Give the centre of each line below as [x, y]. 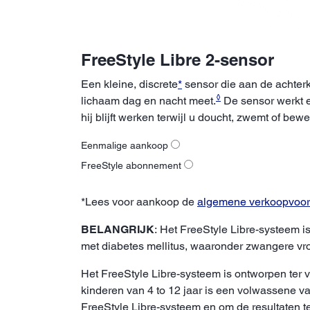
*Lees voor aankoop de [139, 201]
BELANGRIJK [118, 229]
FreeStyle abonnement [133, 165]
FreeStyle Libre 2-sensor [177, 59]
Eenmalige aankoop [126, 145]
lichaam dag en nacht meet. [148, 100]
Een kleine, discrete [129, 84]
